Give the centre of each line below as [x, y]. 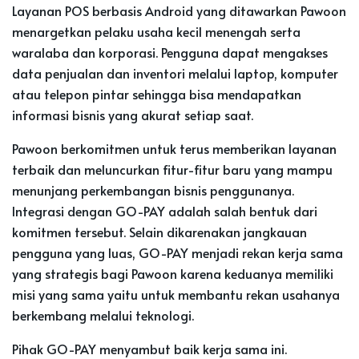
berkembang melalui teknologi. [103, 315]
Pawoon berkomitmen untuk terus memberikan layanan [174, 148]
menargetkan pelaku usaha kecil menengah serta [156, 31]
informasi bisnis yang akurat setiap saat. [133, 114]
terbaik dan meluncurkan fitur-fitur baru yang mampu [172, 169]
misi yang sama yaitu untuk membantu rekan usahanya [176, 294]
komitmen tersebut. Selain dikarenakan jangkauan [159, 231]
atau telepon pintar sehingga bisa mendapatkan [157, 93]
